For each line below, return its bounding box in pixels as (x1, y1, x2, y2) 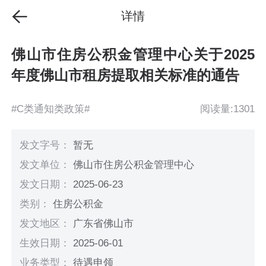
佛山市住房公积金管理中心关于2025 (11, 46, 255, 63)
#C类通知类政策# (11, 103, 90, 115)
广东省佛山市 (73, 218, 134, 230)
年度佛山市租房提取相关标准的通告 (11, 67, 240, 84)
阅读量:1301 (199, 103, 255, 115)
